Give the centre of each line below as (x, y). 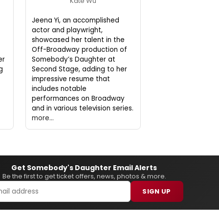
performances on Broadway (78, 98)
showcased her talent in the (78, 40)
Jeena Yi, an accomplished (75, 20)
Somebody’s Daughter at (73, 59)
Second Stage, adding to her (79, 69)
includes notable (59, 88)
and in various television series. (82, 108)
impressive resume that (71, 79)
